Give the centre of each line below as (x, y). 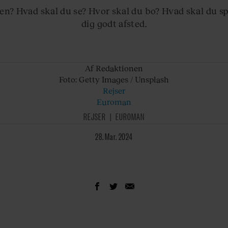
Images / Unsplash (135, 79)
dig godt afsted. (114, 23)
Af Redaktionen (114, 68)
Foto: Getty (79, 79)
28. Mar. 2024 (116, 136)
